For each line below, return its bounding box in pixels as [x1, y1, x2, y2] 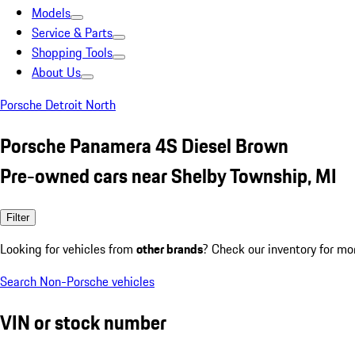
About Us [32, 63, 81, 82]
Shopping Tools [32, 43, 113, 62]
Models [32, 3, 71, 22]
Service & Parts [32, 23, 113, 42]
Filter [6, 211, 29, 223]
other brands [136, 239, 203, 258]
